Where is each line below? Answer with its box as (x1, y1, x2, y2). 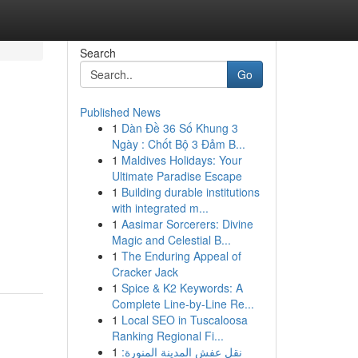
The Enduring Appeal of (121, 248, 241, 264)
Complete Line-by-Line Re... (111, 296, 254, 312)
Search (79, 45, 116, 61)
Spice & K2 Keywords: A (121, 280, 243, 296)
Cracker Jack (111, 264, 178, 280)
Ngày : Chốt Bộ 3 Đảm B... (111, 136, 245, 152)
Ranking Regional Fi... (111, 328, 224, 344)
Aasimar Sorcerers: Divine (121, 216, 253, 232)
